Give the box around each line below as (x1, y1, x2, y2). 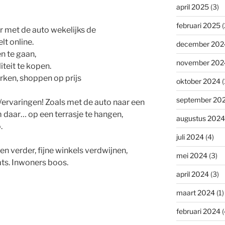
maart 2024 (176, 188, 215, 197)
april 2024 (176, 169, 209, 178)
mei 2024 (176, 151, 207, 160)
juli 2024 (176, 132, 204, 141)
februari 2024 (176, 206, 220, 215)
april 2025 (176, 2, 209, 11)
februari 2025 (176, 21, 220, 30)
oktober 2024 (176, 76, 220, 85)
